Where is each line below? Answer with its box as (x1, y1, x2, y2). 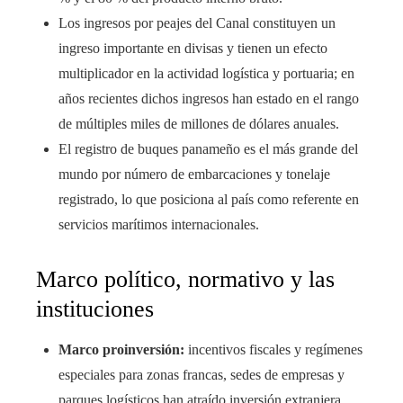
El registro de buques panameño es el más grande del (58, 140, 358, 157)
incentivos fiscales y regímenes (184, 341, 363, 357)
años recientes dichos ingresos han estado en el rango (58, 90, 359, 106)
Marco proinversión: (58, 341, 184, 357)
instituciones (36, 295, 154, 322)
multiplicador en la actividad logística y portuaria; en (58, 65, 354, 81)
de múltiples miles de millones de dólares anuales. (58, 115, 339, 131)
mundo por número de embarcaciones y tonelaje (58, 166, 330, 182)
